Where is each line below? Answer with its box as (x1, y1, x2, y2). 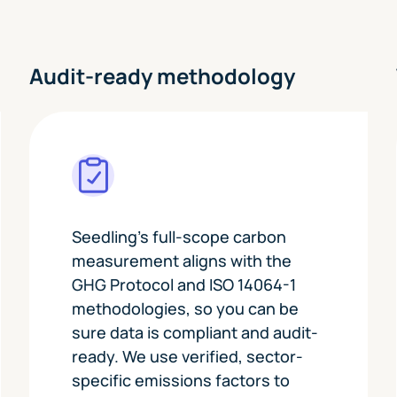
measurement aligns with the (72, 249, 292, 271)
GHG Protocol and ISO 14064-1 (72, 273, 297, 295)
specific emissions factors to (72, 369, 291, 391)
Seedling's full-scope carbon (72, 225, 287, 247)
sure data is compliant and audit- (72, 321, 319, 343)
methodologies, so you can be (72, 297, 300, 319)
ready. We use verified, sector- (72, 345, 304, 367)
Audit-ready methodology (29, 60, 296, 90)
